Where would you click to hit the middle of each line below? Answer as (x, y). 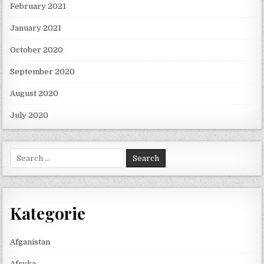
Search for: (31, 154)
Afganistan (30, 242)
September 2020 (43, 72)
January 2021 (36, 28)
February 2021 (38, 6)
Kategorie (48, 213)
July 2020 (29, 115)
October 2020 (37, 50)
